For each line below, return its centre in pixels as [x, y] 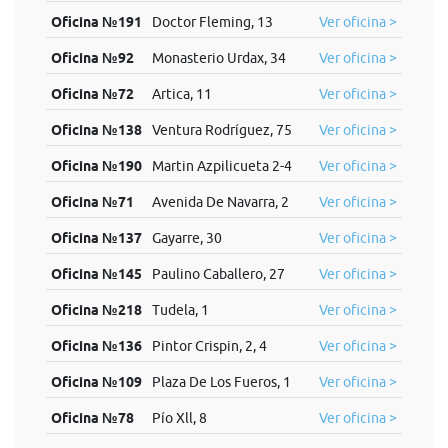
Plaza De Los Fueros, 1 [221, 382]
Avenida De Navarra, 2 [220, 202]
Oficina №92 [92, 58]
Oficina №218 [96, 310]
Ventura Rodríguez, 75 [221, 130]
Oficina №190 [96, 166]
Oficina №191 [96, 22]
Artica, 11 [181, 94]
